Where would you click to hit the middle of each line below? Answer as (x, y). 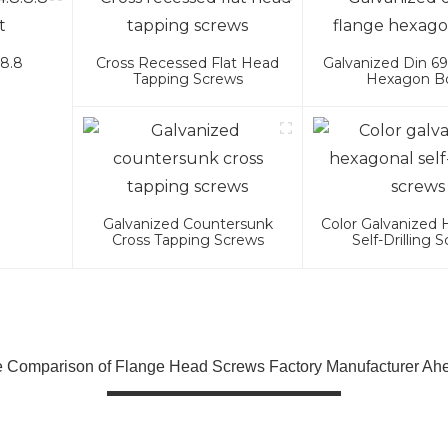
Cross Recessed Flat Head (188, 63)
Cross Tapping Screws (187, 240)
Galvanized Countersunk (187, 224)
